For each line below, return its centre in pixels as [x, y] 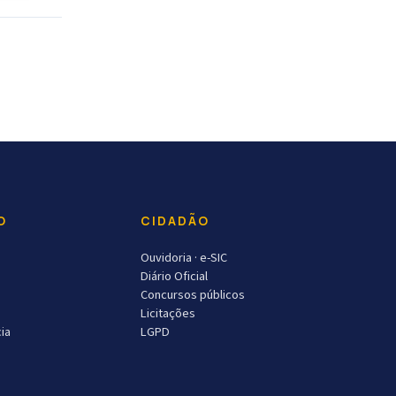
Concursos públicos [192, 295]
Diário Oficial [174, 276]
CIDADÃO [175, 221]
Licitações [168, 313]
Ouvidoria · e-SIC [183, 258]
